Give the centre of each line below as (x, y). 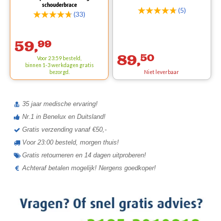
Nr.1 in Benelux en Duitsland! (64, 117)
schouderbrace (59, 5)
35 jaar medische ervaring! (60, 104)
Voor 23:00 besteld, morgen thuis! (71, 143)
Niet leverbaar (162, 72)
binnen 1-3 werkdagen (52, 65)
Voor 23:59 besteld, (59, 58)
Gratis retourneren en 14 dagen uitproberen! (84, 155)
